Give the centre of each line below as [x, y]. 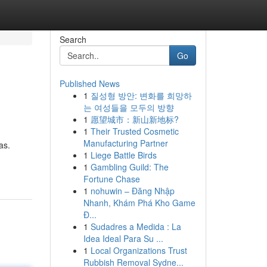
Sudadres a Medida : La [136, 226]
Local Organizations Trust [139, 250]
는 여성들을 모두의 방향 [128, 107]
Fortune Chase [111, 179]
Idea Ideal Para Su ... [123, 238]
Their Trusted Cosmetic [134, 131]
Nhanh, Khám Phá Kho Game [139, 203]
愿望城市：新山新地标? [134, 119]
